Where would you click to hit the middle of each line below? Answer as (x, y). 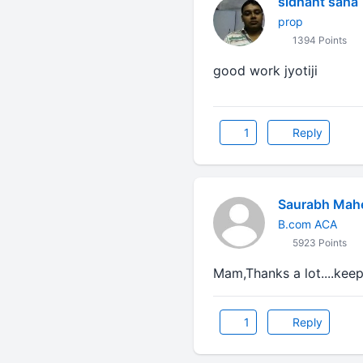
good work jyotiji (265, 70)
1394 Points (318, 40)
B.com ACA (307, 224)
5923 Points (318, 242)
